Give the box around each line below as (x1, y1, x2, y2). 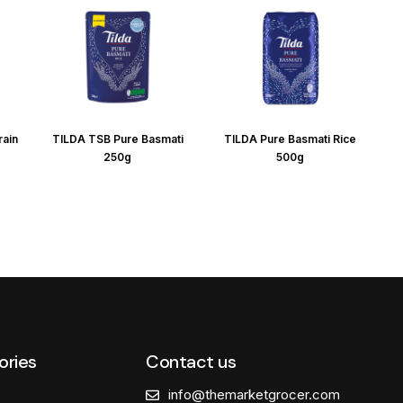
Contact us (146, 349, 237, 373)
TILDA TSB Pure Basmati (51, 131, 184, 146)
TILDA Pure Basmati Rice (224, 131, 357, 146)
